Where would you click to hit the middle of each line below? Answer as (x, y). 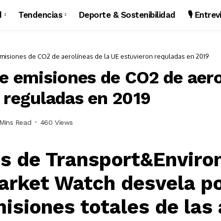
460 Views (56, 122)
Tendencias (40, 15)
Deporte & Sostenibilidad (127, 15)
